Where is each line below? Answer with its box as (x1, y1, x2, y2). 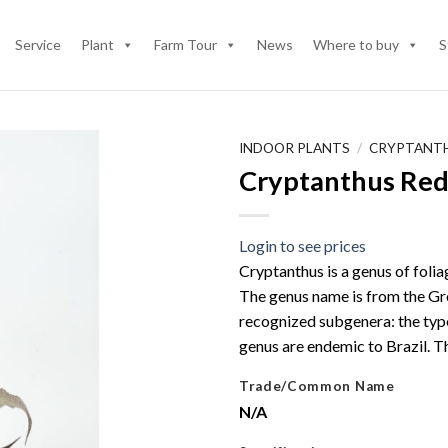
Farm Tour (153, 36, 217, 53)
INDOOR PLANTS (239, 140, 350, 156)
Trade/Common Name (239, 377, 395, 394)
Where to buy (312, 36, 399, 53)
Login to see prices (239, 235, 366, 255)
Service (14, 36, 61, 53)
